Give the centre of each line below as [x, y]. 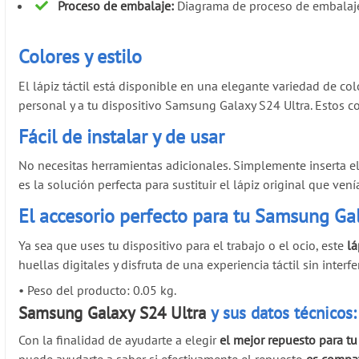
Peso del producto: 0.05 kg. [101, 290]
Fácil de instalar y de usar [122, 136]
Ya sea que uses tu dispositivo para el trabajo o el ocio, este [183, 246]
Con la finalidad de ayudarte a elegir [119, 340]
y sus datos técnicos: [282, 313]
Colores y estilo [81, 56]
